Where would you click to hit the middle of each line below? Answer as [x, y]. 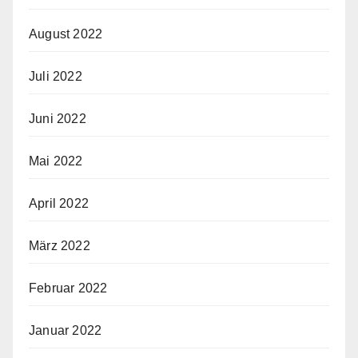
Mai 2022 [56, 161]
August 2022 [66, 34]
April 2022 [59, 203]
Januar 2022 [66, 330]
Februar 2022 [68, 288]
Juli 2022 [56, 76]
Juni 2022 [58, 119]
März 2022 [60, 246]
